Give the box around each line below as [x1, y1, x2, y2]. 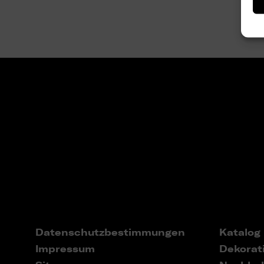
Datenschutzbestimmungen [35, 226, 185, 239]
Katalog [219, 226, 260, 239]
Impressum [35, 243, 95, 255]
